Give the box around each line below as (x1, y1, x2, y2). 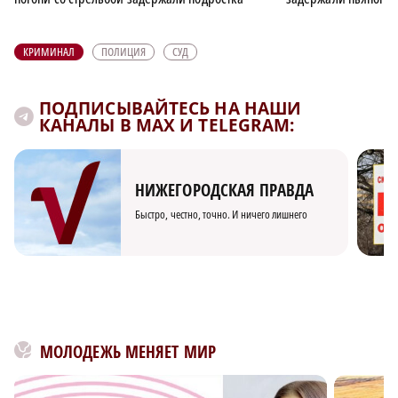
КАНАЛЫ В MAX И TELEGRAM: (39, 113, 295, 137)
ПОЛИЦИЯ (101, 43, 147, 60)
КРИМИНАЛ (23, 43, 76, 60)
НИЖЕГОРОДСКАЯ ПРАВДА (135, 179, 314, 203)
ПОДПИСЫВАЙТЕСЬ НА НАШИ (39, 96, 302, 120)
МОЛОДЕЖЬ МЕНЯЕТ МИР (40, 339, 216, 363)
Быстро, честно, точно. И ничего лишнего (135, 206, 308, 223)
